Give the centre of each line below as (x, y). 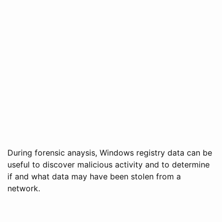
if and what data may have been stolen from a (94, 176)
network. (24, 188)
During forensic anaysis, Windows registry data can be (110, 152)
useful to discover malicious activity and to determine (109, 164)
